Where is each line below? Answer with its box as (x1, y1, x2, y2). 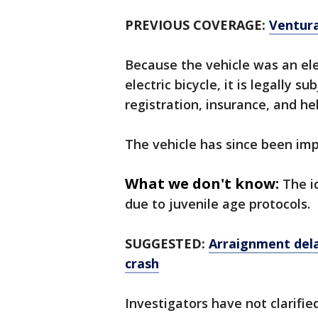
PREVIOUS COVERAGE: (125, 16, 269, 33)
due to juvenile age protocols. (125, 195, 314, 212)
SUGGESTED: (125, 235, 209, 252)
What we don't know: (125, 174, 279, 193)
